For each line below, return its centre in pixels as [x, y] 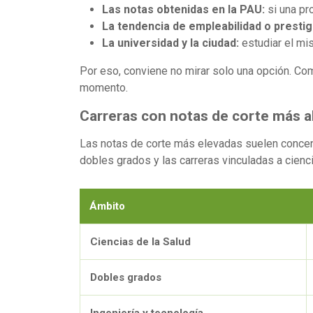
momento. [104, 87]
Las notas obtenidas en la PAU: [183, 9]
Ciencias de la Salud [140, 241]
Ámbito [107, 206]
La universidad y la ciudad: [170, 43]
